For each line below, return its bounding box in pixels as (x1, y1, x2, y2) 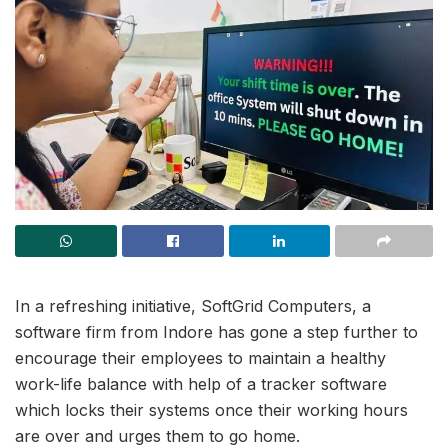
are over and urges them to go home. (15, 425, 300, 446)
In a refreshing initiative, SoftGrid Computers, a (15, 295, 371, 316)
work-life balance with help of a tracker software (15, 373, 387, 394)
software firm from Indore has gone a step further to (15, 321, 418, 342)
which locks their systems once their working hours (15, 399, 408, 420)
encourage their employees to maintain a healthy (15, 347, 386, 368)
